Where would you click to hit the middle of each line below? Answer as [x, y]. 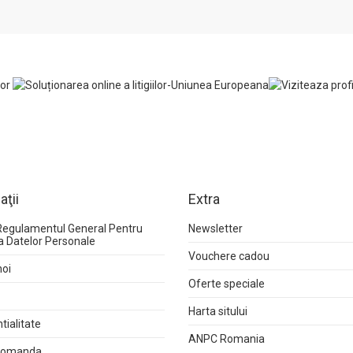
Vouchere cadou [229, 256]
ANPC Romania [227, 339]
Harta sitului [218, 311]
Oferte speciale [227, 284]
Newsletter [216, 229]
